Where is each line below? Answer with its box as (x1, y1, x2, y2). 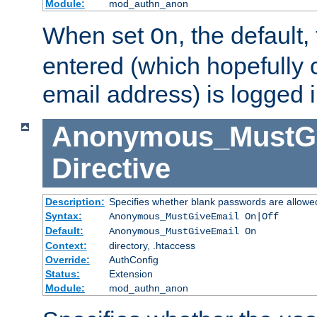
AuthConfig (108, 254, 158, 266)
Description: (45, 196, 105, 208)
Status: (45, 268, 80, 280)
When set (42, 21, 150, 49)
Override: (45, 254, 90, 266)
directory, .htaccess (108, 240, 195, 252)
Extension (108, 268, 153, 280)
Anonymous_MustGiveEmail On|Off (108, 211, 279, 223)
